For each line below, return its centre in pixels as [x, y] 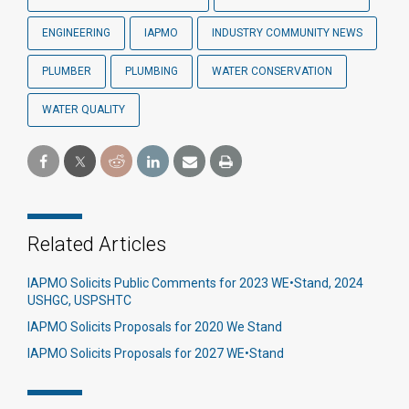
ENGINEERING [76, 33]
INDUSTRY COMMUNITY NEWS [287, 33]
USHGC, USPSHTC [79, 300]
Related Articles [97, 244]
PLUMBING [152, 71]
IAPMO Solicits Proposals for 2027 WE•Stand [156, 353]
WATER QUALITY [84, 110]
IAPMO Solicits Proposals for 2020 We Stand [155, 327]
